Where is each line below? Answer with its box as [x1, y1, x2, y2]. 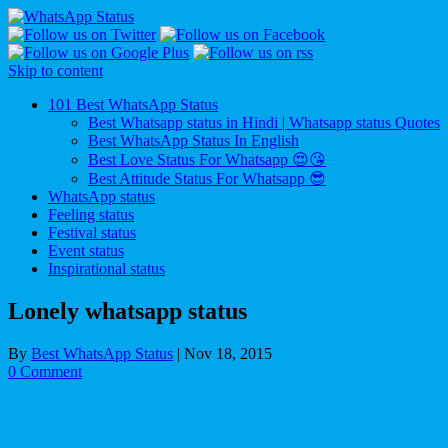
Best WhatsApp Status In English [88, 132, 299, 149]
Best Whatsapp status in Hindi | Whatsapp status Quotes [88, 114, 440, 131]
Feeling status [48, 206, 134, 223]
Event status [48, 242, 124, 259]
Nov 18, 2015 [180, 344, 272, 362]
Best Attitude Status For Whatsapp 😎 [88, 170, 326, 187]
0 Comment [8, 362, 82, 380]
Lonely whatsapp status [8, 297, 247, 324]
